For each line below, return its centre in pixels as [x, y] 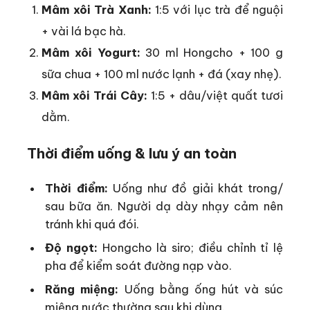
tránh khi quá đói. [92, 224]
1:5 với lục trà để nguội [217, 9]
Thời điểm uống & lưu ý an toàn [132, 153]
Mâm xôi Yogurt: [91, 52]
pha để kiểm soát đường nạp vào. [139, 266]
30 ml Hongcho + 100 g [211, 52]
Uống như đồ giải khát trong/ [195, 188]
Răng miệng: [82, 289]
